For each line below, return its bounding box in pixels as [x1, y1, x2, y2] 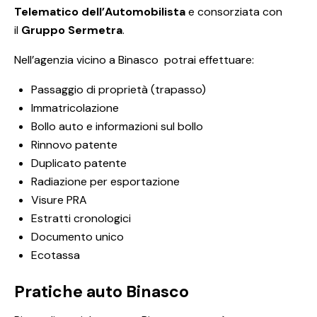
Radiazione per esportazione [31, 174, 180, 190]
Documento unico [31, 229, 124, 245]
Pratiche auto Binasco [14, 281, 189, 303]
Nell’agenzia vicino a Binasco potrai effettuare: [14, 52, 254, 68]
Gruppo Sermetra [21, 23, 122, 38]
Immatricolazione [31, 100, 119, 116]
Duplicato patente [31, 156, 127, 171]
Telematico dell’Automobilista [14, 4, 185, 20]
